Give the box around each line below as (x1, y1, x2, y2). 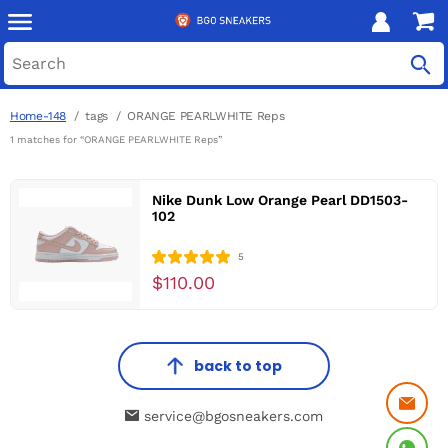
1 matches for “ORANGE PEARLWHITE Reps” (10, 134, 222, 145)
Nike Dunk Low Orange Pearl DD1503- (151, 192, 408, 208)
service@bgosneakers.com (139, 407, 323, 424)
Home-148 (10, 109, 67, 123)
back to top (194, 355, 282, 376)
